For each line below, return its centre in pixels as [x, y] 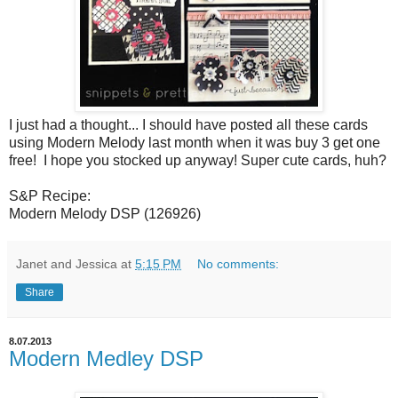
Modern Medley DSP [106, 358]
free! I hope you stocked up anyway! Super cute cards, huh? [198, 160]
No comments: [239, 263]
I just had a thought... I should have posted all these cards [188, 124]
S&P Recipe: [50, 195]
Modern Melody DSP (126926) [105, 213]
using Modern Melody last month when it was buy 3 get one [195, 142]
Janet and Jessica [67, 263]
